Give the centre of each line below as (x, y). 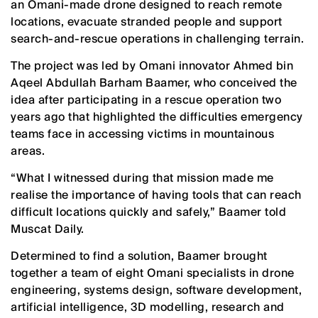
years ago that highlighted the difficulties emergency (157, 116)
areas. (28, 150)
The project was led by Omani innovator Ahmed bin (152, 65)
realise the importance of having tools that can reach (156, 194)
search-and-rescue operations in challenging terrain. (157, 38)
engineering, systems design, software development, (156, 290)
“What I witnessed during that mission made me (142, 177)
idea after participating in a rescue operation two (146, 99)
